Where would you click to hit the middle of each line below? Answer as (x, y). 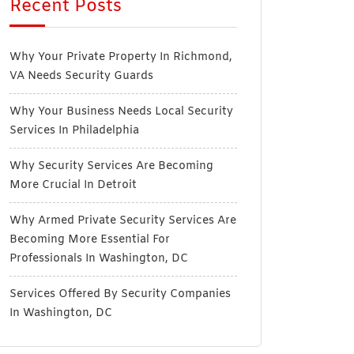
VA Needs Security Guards (81, 76)
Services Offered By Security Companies (120, 294)
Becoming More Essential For (90, 240)
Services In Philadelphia (74, 131)
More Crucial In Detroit (73, 185)
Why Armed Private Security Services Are (123, 221)
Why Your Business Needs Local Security (121, 112)
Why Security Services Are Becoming (111, 166)
